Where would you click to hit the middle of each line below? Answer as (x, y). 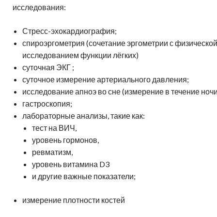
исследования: (39, 7)
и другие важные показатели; (84, 176)
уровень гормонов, (65, 139)
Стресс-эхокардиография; (70, 31)
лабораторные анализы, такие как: (84, 115)
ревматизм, (52, 152)
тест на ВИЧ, (54, 127)
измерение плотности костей (74, 200)
